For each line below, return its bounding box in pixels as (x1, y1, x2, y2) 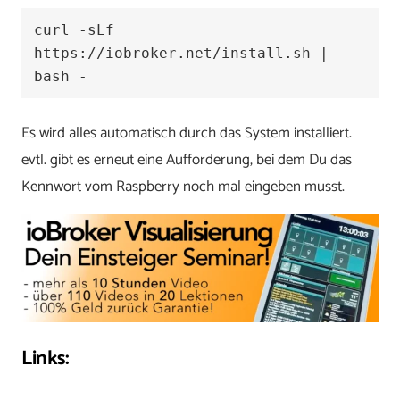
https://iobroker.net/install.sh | (34, 44, 329, 62)
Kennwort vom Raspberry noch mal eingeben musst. (21, 174, 345, 200)
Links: (21, 342, 70, 376)
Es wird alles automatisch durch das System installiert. (21, 121, 352, 146)
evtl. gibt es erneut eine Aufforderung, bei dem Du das (21, 147, 352, 173)
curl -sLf (34, 21, 115, 38)
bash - (34, 67, 88, 85)
